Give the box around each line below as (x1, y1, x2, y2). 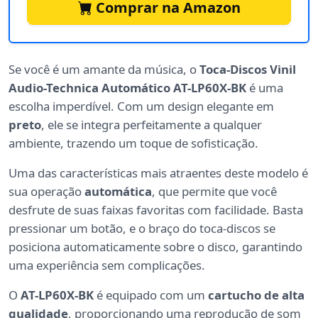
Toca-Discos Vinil (199, 61, 296, 78)
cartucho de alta (208, 287, 305, 304)
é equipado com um (94, 287, 208, 304)
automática (84, 183, 152, 200)
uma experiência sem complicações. (9, 257, 205, 274)
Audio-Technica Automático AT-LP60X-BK (9, 79, 246, 97)
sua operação (9, 183, 84, 200)
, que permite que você (152, 183, 277, 200)
